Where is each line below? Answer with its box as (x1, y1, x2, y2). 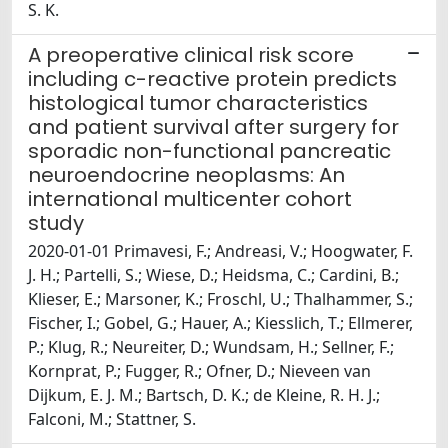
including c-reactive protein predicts (28, 65, 397, 94)
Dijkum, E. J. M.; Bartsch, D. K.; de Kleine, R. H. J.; (28, 384, 380, 407)
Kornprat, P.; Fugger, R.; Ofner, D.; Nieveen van (28, 360, 371, 383)
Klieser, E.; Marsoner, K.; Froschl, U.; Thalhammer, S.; (28, 288, 413, 311)
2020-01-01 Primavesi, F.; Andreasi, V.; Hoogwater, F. (28, 240, 413, 263)
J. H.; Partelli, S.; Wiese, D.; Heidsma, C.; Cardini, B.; (28, 264, 399, 287)
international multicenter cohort (28, 185, 352, 214)
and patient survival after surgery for (28, 113, 399, 142)
